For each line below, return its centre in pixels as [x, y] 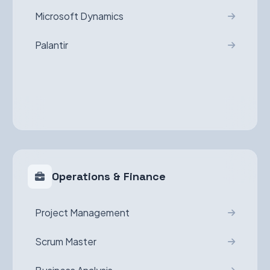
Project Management [83, 212]
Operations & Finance [109, 176]
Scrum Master [66, 241]
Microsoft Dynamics [80, 16]
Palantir [52, 45]
